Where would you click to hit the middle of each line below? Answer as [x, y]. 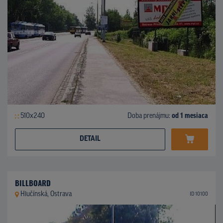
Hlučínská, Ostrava [46, 194]
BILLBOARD [33, 182]
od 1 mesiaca [190, 116]
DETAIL [90, 139]
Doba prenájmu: [150, 116]
